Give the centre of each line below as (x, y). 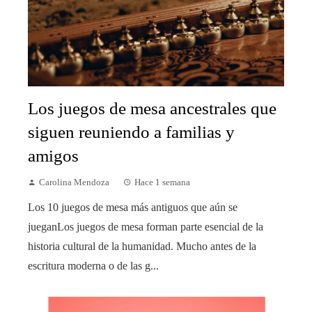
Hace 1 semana (162, 182)
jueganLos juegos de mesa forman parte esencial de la (146, 226)
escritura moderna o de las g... (93, 265)
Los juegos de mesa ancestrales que (152, 108)
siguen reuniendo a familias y (131, 132)
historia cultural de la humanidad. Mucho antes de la (142, 246)
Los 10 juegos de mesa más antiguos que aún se (133, 207)
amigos (53, 155)
